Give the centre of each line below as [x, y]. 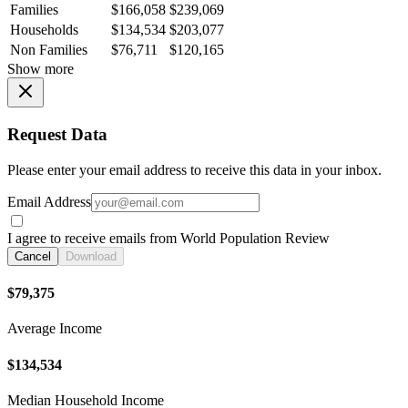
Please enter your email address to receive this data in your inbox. [194, 169]
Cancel [33, 256]
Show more [41, 69]
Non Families [49, 50]
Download [91, 256]
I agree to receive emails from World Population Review [168, 238]
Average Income [55, 329]
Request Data [57, 134]
